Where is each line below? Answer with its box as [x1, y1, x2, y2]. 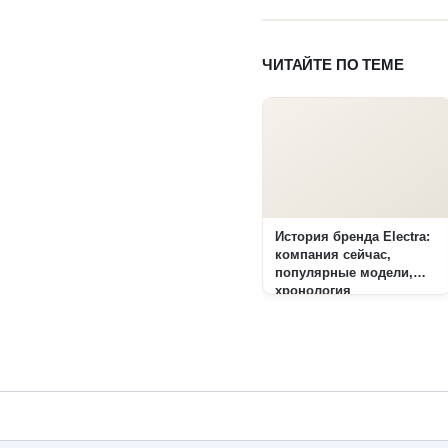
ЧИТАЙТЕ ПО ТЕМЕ [262, 56, 404, 74]
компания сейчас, [275, 248, 391, 263]
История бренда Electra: [275, 230, 430, 245]
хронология [275, 284, 351, 299]
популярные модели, [275, 266, 413, 281]
